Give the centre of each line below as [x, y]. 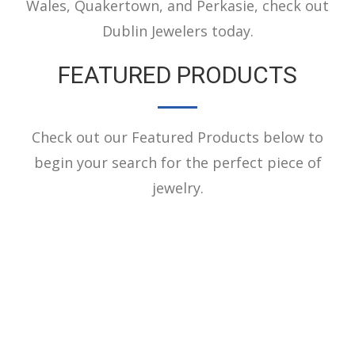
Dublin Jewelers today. [177, 31]
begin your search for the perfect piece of [177, 162]
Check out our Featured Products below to [177, 137]
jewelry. [177, 187]
